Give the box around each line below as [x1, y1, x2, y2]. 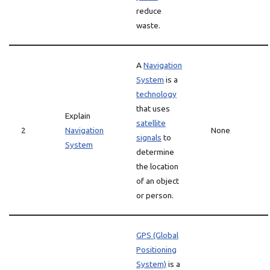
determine [136, 147, 174, 157]
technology [136, 89, 177, 99]
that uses [136, 104, 170, 113]
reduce [136, 6, 162, 16]
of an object [136, 176, 179, 186]
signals [136, 133, 162, 142]
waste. [136, 20, 160, 30]
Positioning [136, 245, 177, 254]
